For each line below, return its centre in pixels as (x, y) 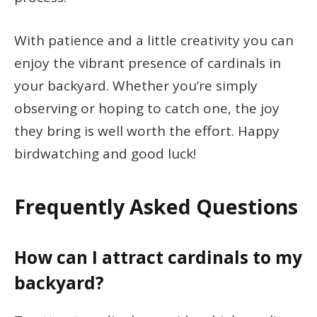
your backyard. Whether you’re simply (136, 86)
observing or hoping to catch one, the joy (147, 108)
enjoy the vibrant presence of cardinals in (148, 63)
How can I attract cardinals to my (158, 258)
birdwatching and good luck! (105, 154)
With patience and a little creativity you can (154, 40)
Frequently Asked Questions (156, 207)
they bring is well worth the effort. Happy (147, 131)
